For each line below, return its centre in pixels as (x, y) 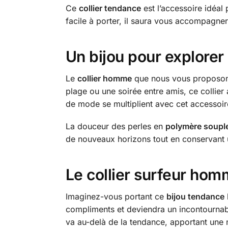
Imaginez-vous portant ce (116, 196)
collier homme (104, 78)
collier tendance (110, 8)
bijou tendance (195, 196)
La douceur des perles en (115, 126)
